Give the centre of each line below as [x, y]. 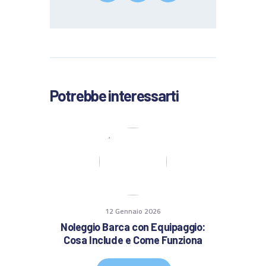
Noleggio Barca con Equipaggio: [133, 227]
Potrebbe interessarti [114, 95]
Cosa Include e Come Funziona [133, 240]
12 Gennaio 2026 [133, 211]
